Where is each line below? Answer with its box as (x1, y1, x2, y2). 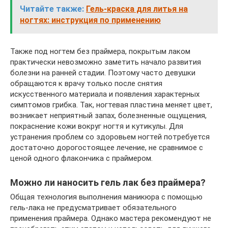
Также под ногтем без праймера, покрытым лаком (10, 47, 190, 56)
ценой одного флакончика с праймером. (10, 154, 153, 163)
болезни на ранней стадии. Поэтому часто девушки (10, 68, 195, 77)
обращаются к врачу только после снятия (10, 79, 162, 88)
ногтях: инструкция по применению (20, 15, 161, 25)
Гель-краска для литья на (86, 4, 188, 14)
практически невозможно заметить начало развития (10, 58, 201, 67)
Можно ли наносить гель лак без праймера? (10, 177, 206, 188)
